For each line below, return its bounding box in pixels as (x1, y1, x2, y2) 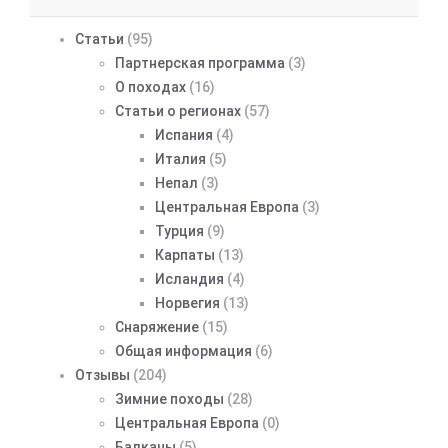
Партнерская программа (115, 54, 285, 71)
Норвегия (155, 294, 220, 311)
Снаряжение (115, 318, 199, 335)
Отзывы (75, 366, 130, 383)
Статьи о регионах (115, 102, 241, 119)
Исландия (155, 270, 224, 287)
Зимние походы (115, 390, 224, 407)
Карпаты (155, 246, 215, 263)
